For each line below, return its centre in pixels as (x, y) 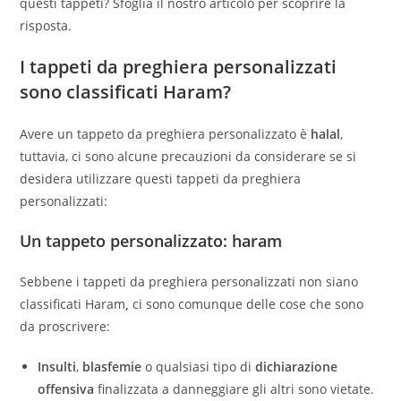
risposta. (46, 26)
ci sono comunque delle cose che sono (247, 304)
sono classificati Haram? (126, 92)
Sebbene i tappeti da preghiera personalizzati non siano (189, 282)
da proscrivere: (65, 327)
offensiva (66, 389)
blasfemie (112, 367)
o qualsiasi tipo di (199, 367)
